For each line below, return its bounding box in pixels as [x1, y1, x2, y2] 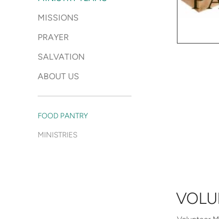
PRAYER [38, 32, 69, 42]
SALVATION [38, 52, 85, 62]
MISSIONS [38, 13, 79, 22]
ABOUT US [38, 71, 79, 81]
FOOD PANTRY [38, 111, 88, 120]
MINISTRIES [38, 130, 77, 139]
